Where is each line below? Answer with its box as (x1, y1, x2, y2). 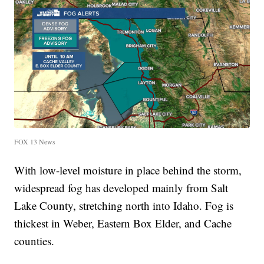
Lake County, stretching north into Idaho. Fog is (14, 197, 234, 213)
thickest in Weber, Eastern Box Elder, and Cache (14, 215, 232, 230)
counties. (14, 233, 55, 248)
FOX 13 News (14, 136, 56, 146)
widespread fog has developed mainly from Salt (14, 180, 229, 195)
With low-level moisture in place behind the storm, (14, 162, 242, 177)
